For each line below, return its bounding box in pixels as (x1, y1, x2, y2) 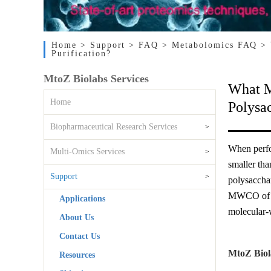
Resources (59, 250, 95, 260)
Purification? (51, 49, 111, 58)
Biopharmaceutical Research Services (50, 122, 177, 131)
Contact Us (59, 232, 100, 241)
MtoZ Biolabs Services (44, 73, 149, 85)
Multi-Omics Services (50, 147, 125, 156)
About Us (59, 213, 94, 222)
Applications (59, 194, 105, 203)
